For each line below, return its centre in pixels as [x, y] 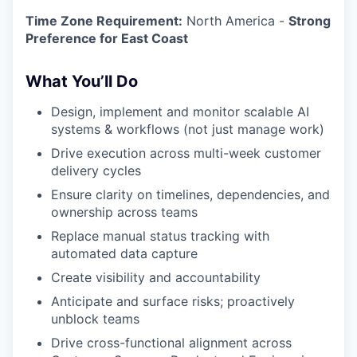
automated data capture [124, 253]
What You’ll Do [82, 81]
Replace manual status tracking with [160, 236]
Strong [310, 21]
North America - [235, 21]
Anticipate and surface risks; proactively [173, 301]
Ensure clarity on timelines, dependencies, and [190, 194]
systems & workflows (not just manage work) [188, 129]
